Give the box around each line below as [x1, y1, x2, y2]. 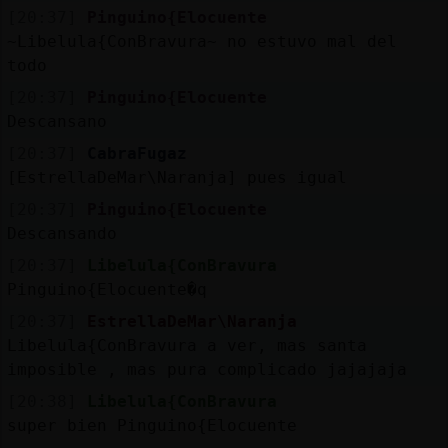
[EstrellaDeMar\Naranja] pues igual [6, 167, 347, 187]
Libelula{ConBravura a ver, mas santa [6, 335, 367, 355]
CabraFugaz [86, 143, 187, 163]
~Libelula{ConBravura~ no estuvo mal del [6, 31, 397, 51]
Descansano [6, 111, 107, 131]
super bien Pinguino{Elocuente [6, 415, 297, 435]
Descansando [6, 223, 117, 243]
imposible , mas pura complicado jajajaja [6, 359, 407, 379]
